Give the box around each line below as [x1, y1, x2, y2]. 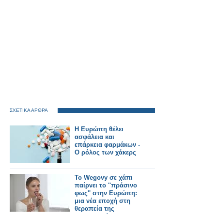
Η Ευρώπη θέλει [75, 125, 124, 133]
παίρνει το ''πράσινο [75, 182, 137, 189]
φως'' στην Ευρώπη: [75, 189, 137, 197]
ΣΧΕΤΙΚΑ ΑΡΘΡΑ [10, 108, 48, 113]
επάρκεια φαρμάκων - [75, 141, 140, 148]
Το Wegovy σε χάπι [75, 174, 133, 181]
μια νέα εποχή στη [75, 197, 130, 204]
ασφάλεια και [75, 133, 114, 140]
